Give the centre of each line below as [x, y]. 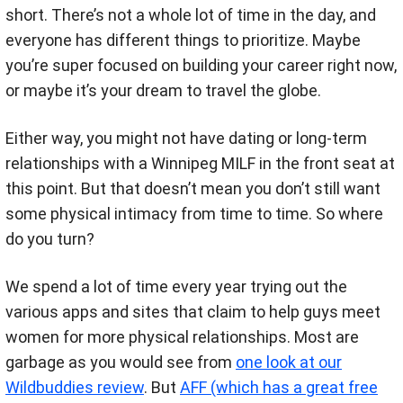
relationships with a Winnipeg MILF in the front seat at [200, 164]
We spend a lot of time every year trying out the [176, 287]
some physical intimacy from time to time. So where [194, 214]
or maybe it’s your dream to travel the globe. [163, 91]
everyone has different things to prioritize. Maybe [183, 40]
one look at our [289, 363]
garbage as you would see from [121, 363]
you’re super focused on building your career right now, [201, 66]
